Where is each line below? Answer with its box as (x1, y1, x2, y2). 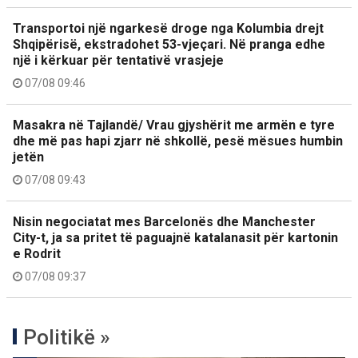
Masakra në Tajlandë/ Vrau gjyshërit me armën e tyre (13, 117, 335, 133)
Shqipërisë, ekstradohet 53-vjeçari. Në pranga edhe (13, 37, 325, 52)
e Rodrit (13, 246, 61, 261)
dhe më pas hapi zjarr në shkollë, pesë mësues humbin (13, 133, 343, 149)
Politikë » (23, 325, 110, 349)
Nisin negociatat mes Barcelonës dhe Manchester (13, 214, 316, 229)
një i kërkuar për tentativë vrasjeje (13, 53, 224, 68)
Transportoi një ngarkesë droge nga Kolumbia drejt (13, 21, 324, 36)
